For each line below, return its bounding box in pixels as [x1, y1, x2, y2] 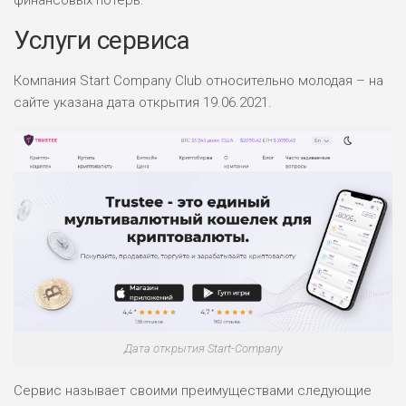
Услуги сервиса [14, 24, 189, 55]
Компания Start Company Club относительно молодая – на [14, 72, 383, 89]
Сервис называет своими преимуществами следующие [14, 382, 372, 400]
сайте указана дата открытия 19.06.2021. [14, 93, 272, 111]
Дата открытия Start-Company [123, 342, 283, 356]
